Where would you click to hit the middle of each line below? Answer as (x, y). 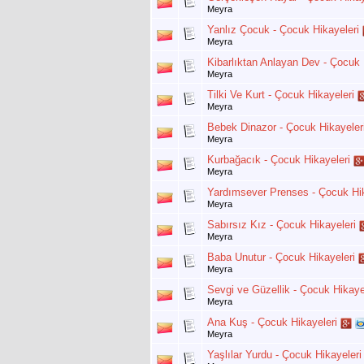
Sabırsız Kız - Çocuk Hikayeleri (282, 225)
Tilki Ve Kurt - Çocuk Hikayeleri (281, 95)
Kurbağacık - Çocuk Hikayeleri (279, 160)
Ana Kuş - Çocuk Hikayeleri (272, 323)
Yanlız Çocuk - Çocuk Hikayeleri (283, 30)
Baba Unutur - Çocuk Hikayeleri (281, 258)
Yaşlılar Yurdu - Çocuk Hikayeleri (284, 355)
